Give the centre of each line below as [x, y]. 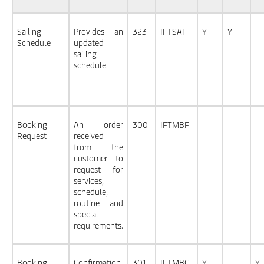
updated [89, 43]
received [89, 136]
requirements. [98, 225]
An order [98, 125]
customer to [98, 158]
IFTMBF [175, 125]
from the [98, 147]
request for [98, 169]
